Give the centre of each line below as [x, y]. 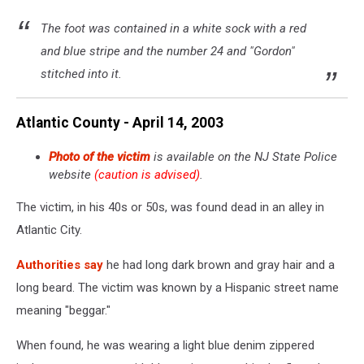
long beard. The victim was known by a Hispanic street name [178, 287]
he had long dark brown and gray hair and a [219, 264]
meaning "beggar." [63, 310]
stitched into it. [81, 74]
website [71, 174]
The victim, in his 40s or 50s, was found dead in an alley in [170, 207]
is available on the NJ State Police [244, 156]
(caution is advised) [147, 174]
